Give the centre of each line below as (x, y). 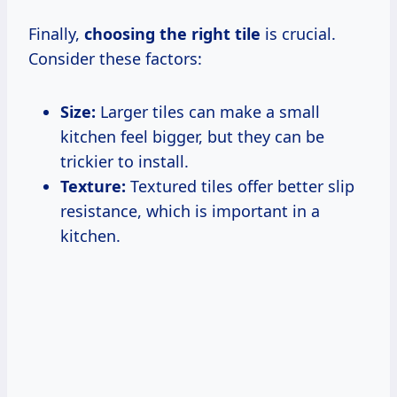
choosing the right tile (172, 33)
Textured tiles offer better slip (240, 186)
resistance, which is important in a (190, 210)
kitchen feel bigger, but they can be (192, 136)
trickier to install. (125, 161)
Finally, (56, 33)
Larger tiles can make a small (208, 111)
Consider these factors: (115, 58)
